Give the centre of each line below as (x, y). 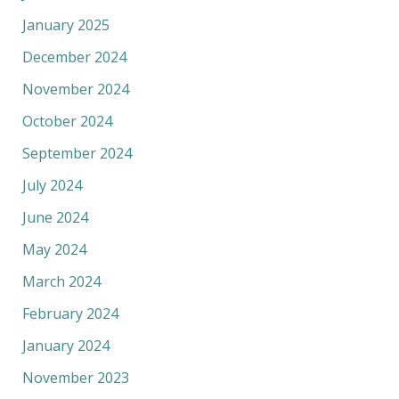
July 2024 (52, 185)
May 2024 (54, 249)
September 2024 (77, 153)
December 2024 (74, 57)
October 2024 (67, 121)
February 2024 (70, 313)
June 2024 (55, 217)
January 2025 (65, 24)
